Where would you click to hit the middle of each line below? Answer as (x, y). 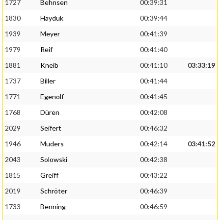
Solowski (54, 160)
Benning (53, 207)
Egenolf (52, 97)
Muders (52, 144)
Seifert (51, 128)
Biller (48, 81)
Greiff (49, 175)
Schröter (54, 191)
